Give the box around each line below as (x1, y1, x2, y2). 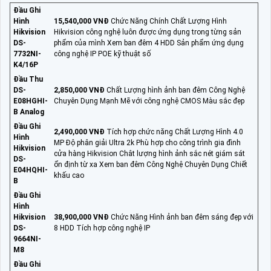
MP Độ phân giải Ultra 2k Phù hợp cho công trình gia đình (54, 138, 241, 147)
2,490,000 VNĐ (54, 127, 105, 136)
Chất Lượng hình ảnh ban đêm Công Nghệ (105, 85, 245, 94)
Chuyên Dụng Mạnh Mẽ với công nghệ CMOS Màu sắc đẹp (54, 96, 244, 105)
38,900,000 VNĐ (54, 212, 109, 221)
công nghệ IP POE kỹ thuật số (54, 49, 151, 58)
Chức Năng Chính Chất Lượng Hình (109, 16, 227, 25)
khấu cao (54, 171, 84, 180)
